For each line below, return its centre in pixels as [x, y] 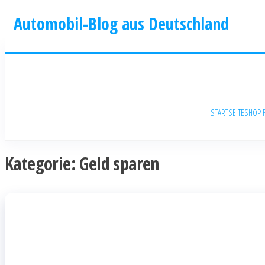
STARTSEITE [227, 113]
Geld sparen [119, 164]
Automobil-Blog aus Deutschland [121, 24]
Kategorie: [42, 164]
